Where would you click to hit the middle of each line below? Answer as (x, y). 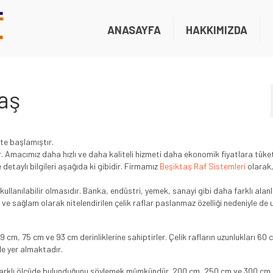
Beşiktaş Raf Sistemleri (203, 166)
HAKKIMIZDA (216, 30)
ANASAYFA (134, 30)
